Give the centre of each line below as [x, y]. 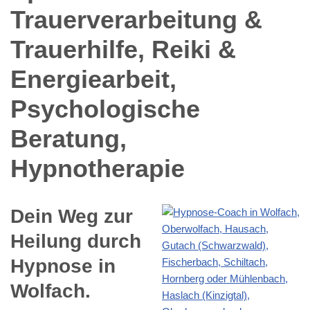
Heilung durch [76, 241]
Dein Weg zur [72, 216]
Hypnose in [63, 266]
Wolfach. [51, 291]
